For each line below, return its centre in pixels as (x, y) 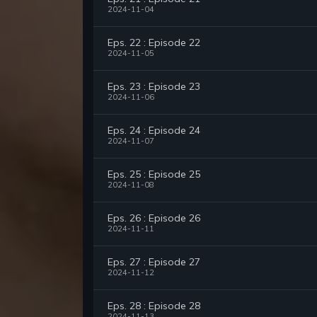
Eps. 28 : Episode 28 (154, 306)
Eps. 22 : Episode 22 (154, 43)
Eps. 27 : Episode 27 (154, 262)
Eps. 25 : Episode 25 (154, 174)
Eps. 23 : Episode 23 (154, 87)
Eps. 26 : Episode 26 (154, 218)
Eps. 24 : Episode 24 (154, 131)
